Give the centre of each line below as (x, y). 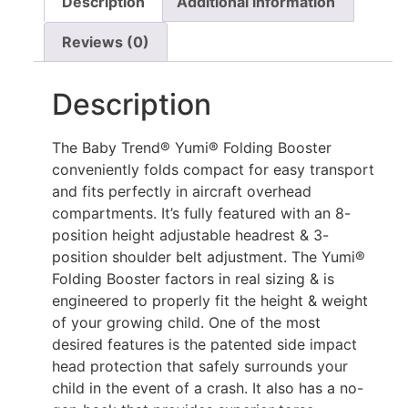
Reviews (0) (106, 41)
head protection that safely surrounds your (199, 366)
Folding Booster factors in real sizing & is (193, 278)
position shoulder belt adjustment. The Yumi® (208, 256)
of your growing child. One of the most (186, 322)
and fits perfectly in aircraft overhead (181, 191)
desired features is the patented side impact (204, 344)
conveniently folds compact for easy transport (213, 169)
